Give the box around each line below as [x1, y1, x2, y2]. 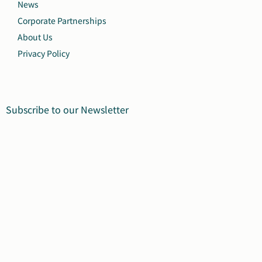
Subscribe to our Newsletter [6, 102, 129, 116]
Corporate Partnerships [18, 14, 106, 26]
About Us [18, 30, 53, 43]
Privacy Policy [18, 47, 70, 59]
